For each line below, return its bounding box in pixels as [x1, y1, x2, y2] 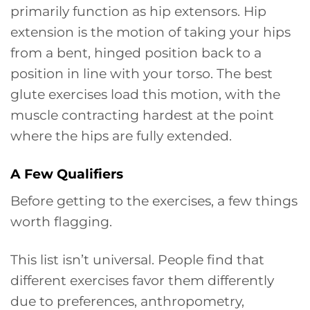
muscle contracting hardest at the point [10, 106, 274, 123]
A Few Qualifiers [10, 165, 123, 182]
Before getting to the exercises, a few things [10, 192, 298, 210]
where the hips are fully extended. [10, 127, 232, 144]
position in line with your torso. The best [10, 64, 273, 82]
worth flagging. [10, 213, 112, 230]
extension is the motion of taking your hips [10, 23, 291, 40]
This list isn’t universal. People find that [10, 251, 264, 268]
